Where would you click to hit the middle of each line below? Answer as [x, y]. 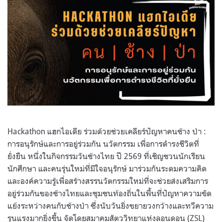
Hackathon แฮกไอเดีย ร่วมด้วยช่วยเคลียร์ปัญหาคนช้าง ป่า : [107, 131]
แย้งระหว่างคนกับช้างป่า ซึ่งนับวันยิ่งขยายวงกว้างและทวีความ [111, 205]
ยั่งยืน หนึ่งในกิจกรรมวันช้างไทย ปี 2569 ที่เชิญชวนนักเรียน [106, 156]
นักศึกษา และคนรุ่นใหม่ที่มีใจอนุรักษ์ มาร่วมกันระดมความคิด [107, 168]
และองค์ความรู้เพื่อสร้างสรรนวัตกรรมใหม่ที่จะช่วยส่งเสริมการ [108, 181]
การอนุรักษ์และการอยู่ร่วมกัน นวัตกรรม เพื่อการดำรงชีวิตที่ [103, 143]
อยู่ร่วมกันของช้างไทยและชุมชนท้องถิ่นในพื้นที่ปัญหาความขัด [110, 193]
